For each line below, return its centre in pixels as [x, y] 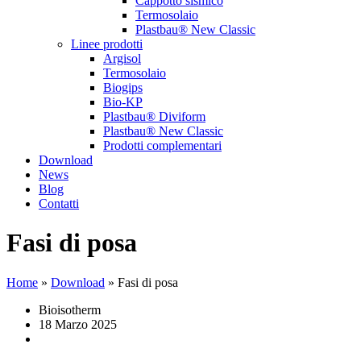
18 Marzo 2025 [78, 324]
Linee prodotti [107, 44]
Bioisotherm [70, 309]
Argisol [122, 58]
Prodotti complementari [162, 145]
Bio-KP [123, 102]
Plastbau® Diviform [154, 116]
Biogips [123, 87]
